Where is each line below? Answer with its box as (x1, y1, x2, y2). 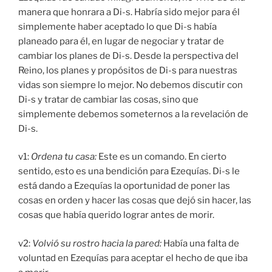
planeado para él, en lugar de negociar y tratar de (18, 35, 224, 47)
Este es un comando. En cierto (98, 151, 226, 163)
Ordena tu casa (31, 151, 95, 163)
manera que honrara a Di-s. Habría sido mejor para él (18, 6, 240, 18)
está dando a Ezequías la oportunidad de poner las (18, 180, 230, 192)
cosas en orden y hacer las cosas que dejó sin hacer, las (18, 195, 251, 206)
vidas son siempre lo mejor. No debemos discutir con (18, 79, 243, 90)
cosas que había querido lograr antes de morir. (18, 209, 214, 221)
